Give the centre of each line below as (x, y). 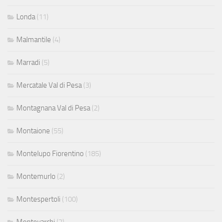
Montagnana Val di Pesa (53, 108)
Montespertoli (38, 199)
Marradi (28, 63)
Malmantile (34, 40)
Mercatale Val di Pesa (49, 85)
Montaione (33, 131)
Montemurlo (36, 177)
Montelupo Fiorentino (50, 154)
